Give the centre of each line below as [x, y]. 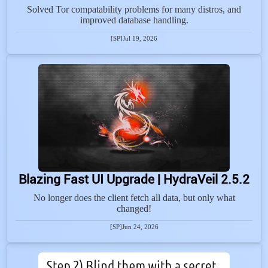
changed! [134, 208]
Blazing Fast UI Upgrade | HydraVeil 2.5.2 [134, 179]
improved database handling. [134, 20]
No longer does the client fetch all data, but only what [134, 197]
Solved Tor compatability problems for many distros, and [134, 9]
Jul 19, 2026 [140, 38]
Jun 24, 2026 [140, 227]
